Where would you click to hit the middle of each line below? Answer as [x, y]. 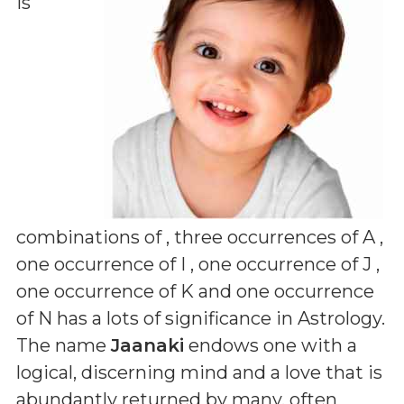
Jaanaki [147, 345]
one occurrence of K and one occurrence [195, 291]
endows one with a [271, 345]
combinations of [91, 237]
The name [64, 345]
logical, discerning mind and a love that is [199, 372]
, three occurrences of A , [275, 237]
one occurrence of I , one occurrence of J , [198, 264]
